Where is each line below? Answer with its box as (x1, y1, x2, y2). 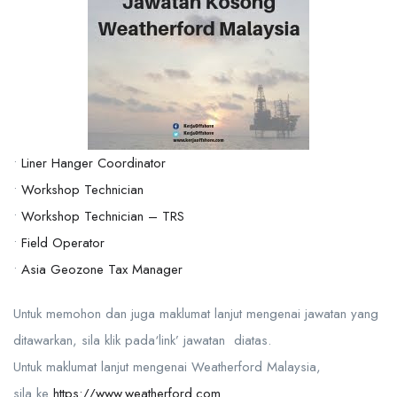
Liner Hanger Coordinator (21, 153, 166, 173)
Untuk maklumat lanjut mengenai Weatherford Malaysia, (13, 357, 321, 377)
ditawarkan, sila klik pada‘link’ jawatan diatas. (13, 331, 271, 350)
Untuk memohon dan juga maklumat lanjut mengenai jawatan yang (13, 304, 378, 323)
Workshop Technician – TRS (21, 206, 184, 226)
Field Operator (21, 233, 105, 253)
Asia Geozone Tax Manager (21, 260, 183, 279)
